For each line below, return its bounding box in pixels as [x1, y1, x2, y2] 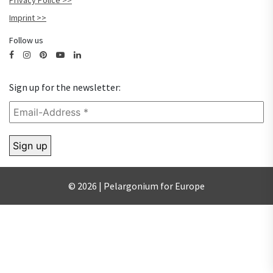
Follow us [9, 35, 43, 46]
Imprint [9, 12, 35, 24]
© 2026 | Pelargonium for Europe [68, 179, 205, 192]
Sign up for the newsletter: [9, 81, 121, 94]
